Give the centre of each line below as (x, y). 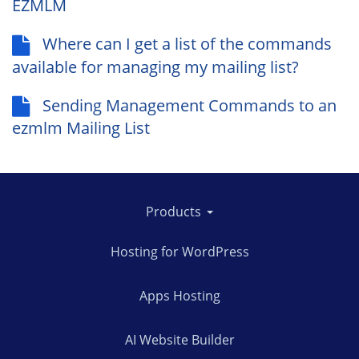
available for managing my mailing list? (155, 67)
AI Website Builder (179, 339)
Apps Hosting (179, 295)
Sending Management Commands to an (190, 105)
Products (175, 211)
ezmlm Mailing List (81, 128)
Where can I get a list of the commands (187, 43)
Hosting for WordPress (179, 251)
